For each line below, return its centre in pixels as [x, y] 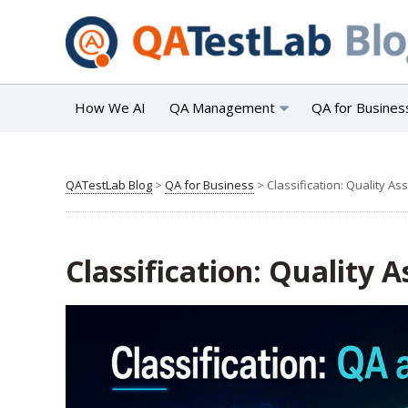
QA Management [222, 107]
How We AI [110, 107]
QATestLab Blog [109, 185]
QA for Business [209, 185]
